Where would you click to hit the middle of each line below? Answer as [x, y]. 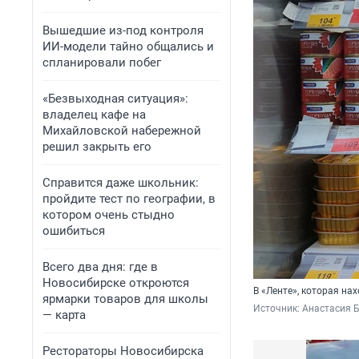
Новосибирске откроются [116, 283]
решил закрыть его [97, 147]
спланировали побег [102, 63]
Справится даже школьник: [121, 183]
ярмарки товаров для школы [125, 299]
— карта [64, 315]
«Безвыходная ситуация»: [115, 99]
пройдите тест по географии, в [129, 199]
